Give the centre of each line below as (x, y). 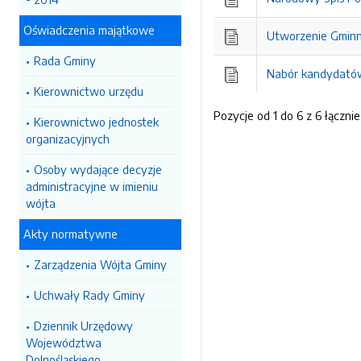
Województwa (64, 342)
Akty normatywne (71, 234)
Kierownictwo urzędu (89, 91)
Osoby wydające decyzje (98, 169)
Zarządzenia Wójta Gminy (100, 264)
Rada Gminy (65, 60)
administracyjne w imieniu (92, 186)
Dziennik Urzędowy (83, 326)
